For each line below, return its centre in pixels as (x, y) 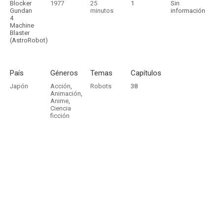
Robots (101, 86)
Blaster (20, 33)
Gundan (21, 11)
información (188, 11)
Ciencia (60, 108)
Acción (60, 86)
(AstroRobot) (29, 40)
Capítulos (146, 73)
